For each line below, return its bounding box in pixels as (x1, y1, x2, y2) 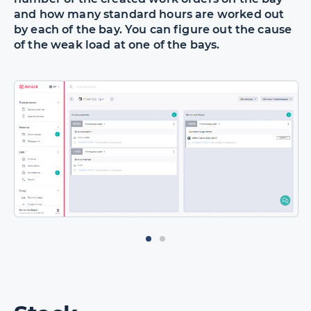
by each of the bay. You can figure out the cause (14, 22, 292, 36)
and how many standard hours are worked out (14, 7, 285, 21)
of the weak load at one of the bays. (14, 37, 220, 51)
